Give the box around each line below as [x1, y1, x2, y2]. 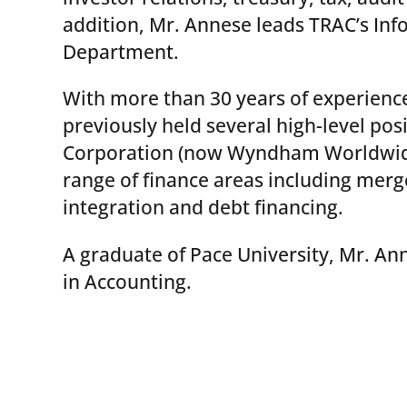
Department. [62, 38, 179, 65]
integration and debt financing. [62, 194, 343, 221]
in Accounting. [62, 267, 192, 294]
